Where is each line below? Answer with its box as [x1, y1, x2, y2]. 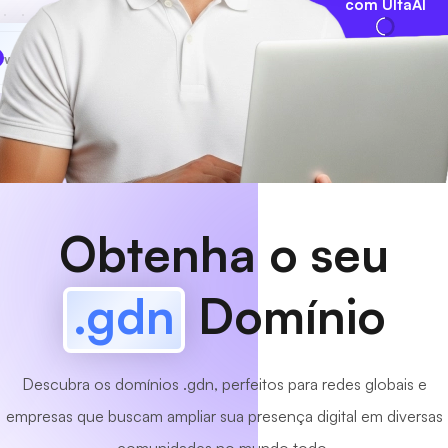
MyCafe [37, 49, 88, 67]
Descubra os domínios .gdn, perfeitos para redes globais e [21, 374, 427, 394]
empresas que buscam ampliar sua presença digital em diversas [5, 406, 443, 426]
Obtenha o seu [59, 224, 389, 284]
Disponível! [136, 50, 199, 65]
